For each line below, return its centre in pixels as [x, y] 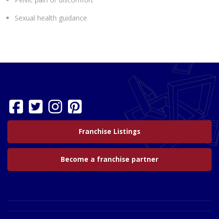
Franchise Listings [109, 132]
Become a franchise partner [109, 160]
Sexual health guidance [51, 18]
